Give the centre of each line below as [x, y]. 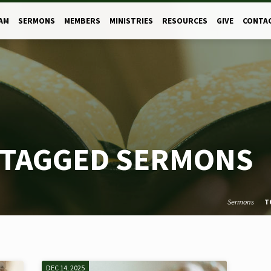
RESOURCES [184, 21]
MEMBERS [82, 21]
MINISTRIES [131, 21]
